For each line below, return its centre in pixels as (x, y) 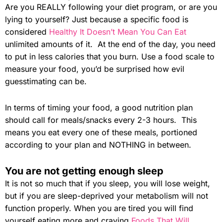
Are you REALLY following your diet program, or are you (111, 7)
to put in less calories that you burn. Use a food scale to (110, 56)
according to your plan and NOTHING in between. (98, 144)
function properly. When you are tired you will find (99, 208)
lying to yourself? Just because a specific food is (97, 19)
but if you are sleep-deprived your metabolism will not (107, 195)
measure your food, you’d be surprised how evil (95, 69)
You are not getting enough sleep (84, 171)
